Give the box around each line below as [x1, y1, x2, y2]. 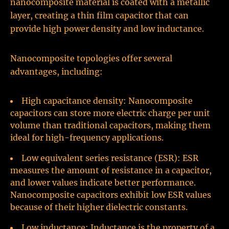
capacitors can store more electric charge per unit [10, 108, 210, 118]
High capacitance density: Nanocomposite [21, 96, 193, 106]
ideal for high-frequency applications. [10, 132, 164, 143]
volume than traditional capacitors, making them [10, 120, 211, 130]
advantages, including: [10, 66, 103, 77]
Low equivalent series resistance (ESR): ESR [21, 153, 198, 163]
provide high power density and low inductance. [10, 24, 204, 34]
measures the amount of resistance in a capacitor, [10, 165, 212, 175]
